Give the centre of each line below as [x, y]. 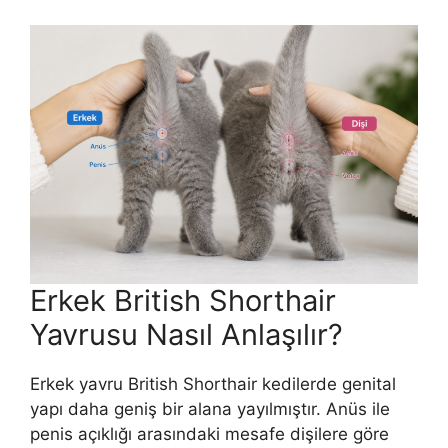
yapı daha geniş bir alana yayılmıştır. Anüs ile [210, 408]
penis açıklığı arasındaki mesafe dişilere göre [209, 433]
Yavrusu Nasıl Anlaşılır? [186, 334]
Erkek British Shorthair [183, 300]
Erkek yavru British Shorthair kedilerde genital [213, 383]
